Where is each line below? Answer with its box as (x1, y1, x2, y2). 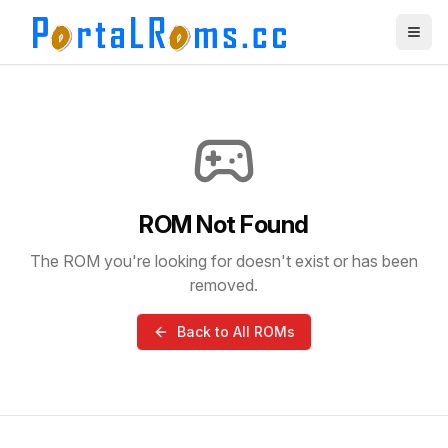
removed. (190, 275, 258, 295)
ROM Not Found (139, 210, 309, 239)
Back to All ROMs (177, 323, 295, 340)
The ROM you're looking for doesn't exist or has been (30, 251, 418, 271)
